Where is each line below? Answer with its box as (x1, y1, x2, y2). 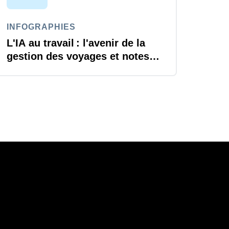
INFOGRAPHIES (7, 22, 76, 31)
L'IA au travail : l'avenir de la (7, 37, 146, 49)
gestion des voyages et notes (7, 50, 150, 62)
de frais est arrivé (7, 63, 93, 75)
